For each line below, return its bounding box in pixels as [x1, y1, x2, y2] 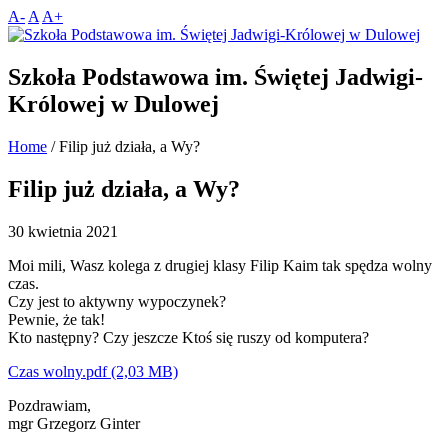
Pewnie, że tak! [8, 310, 105, 328]
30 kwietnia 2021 [8, 222, 118, 240]
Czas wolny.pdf [8, 362, 107, 380]
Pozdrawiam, [8, 396, 91, 414]
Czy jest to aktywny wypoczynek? [8, 292, 226, 310]
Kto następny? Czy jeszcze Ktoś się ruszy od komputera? [8, 328, 369, 346]
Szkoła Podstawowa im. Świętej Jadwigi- [8, 63, 423, 90]
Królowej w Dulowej [8, 90, 219, 117]
